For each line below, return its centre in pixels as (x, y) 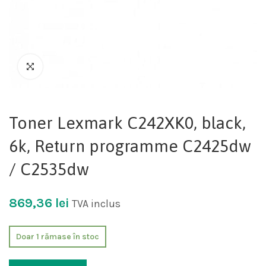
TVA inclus (96, 204)
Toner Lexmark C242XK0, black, (127, 123)
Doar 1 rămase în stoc (57, 236)
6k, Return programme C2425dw (130, 146)
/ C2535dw (49, 169)
